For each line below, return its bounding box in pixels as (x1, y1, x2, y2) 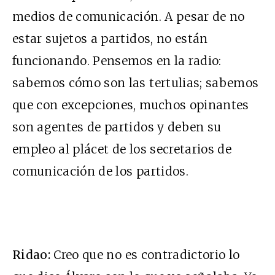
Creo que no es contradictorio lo (50, 247, 240, 263)
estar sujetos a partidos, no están (12, 31, 208, 47)
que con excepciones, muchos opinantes (12, 98, 249, 113)
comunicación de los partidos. (12, 164, 188, 179)
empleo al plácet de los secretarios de (12, 142, 231, 157)
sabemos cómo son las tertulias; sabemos (12, 76, 259, 91)
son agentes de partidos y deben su (12, 120, 222, 135)
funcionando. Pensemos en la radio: (12, 53, 222, 69)
